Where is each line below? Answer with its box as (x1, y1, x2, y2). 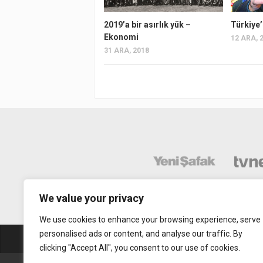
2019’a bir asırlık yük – (104, 20, 191, 30)
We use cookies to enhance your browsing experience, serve (39, 215, 261, 224)
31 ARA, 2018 (104, 46, 149, 55)
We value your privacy (39, 192, 144, 204)
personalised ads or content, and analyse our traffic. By (39, 229, 242, 238)
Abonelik (184, 234, 217, 244)
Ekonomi (104, 32, 139, 42)
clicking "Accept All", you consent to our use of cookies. (39, 243, 240, 252)
